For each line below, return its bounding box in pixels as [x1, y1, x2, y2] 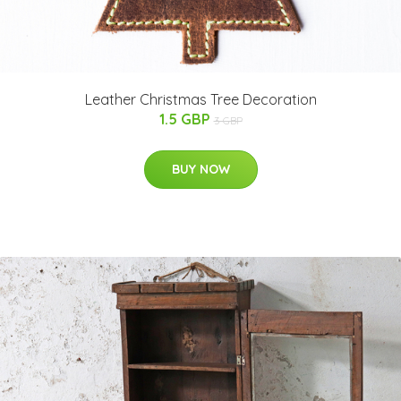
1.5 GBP [158, 109, 214, 128]
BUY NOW [171, 160, 230, 177]
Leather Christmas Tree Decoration [84, 90, 317, 108]
